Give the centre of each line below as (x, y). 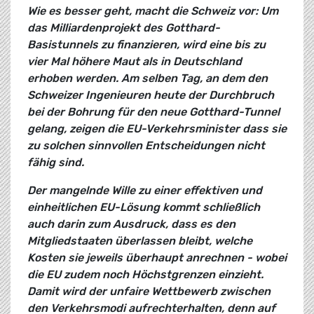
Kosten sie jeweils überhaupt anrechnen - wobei (157, 258)
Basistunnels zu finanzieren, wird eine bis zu (146, 45)
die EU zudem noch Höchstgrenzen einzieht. (145, 275)
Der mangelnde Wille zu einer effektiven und (145, 191)
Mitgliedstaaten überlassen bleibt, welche (140, 241)
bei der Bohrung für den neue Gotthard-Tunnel (153, 112)
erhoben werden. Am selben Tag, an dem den (148, 78)
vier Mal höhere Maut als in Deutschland (135, 62)
